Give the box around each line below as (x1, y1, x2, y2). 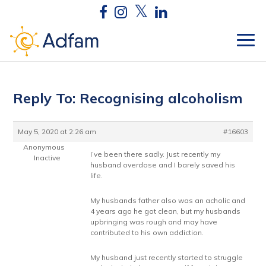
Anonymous (23, 142, 65, 151)
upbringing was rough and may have (90, 217, 218, 226)
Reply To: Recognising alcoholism (13, 89, 243, 107)
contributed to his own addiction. (90, 228, 204, 237)
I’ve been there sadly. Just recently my (90, 150, 221, 159)
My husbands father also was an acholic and (90, 196, 246, 205)
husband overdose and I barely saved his (90, 160, 236, 169)
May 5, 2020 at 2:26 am (18, 127, 97, 136)
